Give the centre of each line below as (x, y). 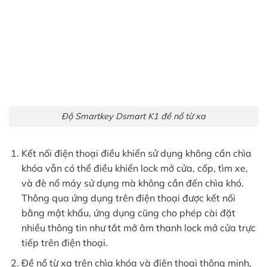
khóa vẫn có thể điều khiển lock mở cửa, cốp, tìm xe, (134, 168)
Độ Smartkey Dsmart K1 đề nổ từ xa (133, 116)
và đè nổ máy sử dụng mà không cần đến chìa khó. (132, 183)
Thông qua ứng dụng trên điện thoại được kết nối (128, 198)
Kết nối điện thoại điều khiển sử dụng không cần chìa (136, 153)
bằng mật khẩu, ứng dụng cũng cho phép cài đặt (128, 212)
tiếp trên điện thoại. (64, 242)
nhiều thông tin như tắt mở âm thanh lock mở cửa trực (138, 227)
